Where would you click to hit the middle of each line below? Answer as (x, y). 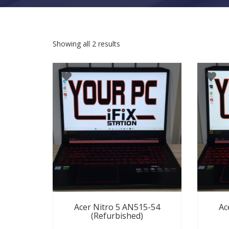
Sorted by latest (146, 43)
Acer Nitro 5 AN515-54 (117, 207)
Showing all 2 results (86, 44)
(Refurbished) (117, 215)
